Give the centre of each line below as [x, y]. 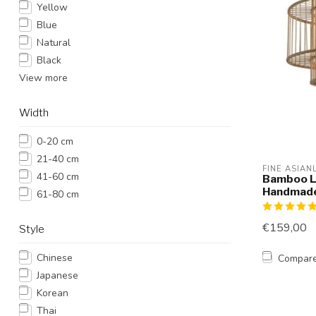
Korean [53, 293]
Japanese [57, 275]
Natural [54, 43]
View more [43, 78]
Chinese [55, 258]
